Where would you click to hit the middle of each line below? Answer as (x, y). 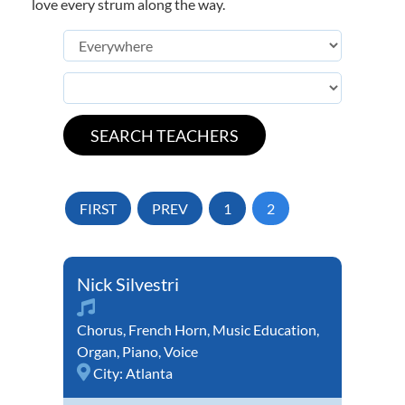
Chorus (100, 330)
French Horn (168, 330)
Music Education (264, 330)
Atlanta (149, 373)
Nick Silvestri (128, 284)
